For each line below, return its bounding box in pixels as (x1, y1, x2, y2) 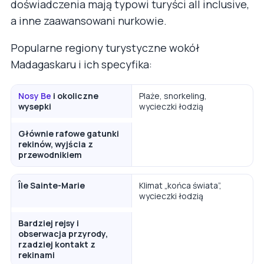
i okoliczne (51, 90, 98, 101)
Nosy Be (18, 90, 51, 101)
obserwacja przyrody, (18, 227, 108, 239)
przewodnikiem (18, 148, 82, 160)
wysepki (18, 100, 51, 112)
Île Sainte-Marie (18, 179, 85, 191)
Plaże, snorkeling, (139, 90, 207, 101)
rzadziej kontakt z (18, 238, 95, 250)
